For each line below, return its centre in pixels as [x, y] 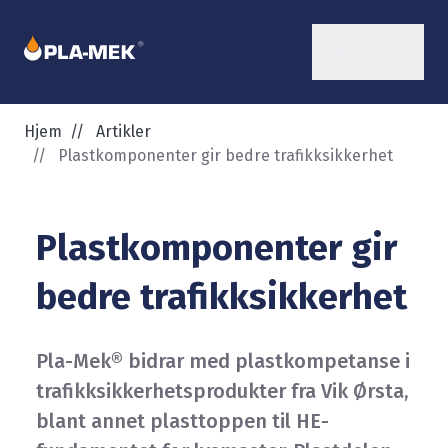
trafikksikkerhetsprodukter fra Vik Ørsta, [222, 391]
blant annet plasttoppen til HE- [182, 421]
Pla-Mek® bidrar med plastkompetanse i [223, 361]
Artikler [123, 131]
